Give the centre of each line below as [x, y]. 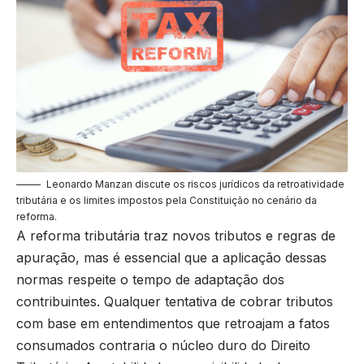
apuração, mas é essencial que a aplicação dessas [171, 257]
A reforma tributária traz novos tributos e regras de [176, 235]
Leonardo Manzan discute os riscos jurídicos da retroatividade [195, 184]
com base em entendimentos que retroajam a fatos [173, 323]
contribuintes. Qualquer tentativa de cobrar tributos [175, 301]
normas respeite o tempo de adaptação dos [150, 279]
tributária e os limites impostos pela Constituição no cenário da [167, 200]
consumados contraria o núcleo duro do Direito [163, 345]
